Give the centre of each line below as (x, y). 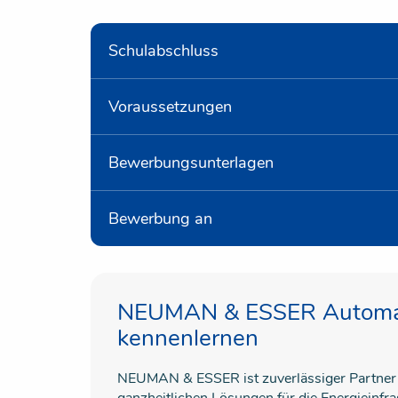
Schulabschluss (163, 51)
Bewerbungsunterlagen (191, 163)
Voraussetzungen (170, 107)
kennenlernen (188, 338)
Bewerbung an (160, 219)
